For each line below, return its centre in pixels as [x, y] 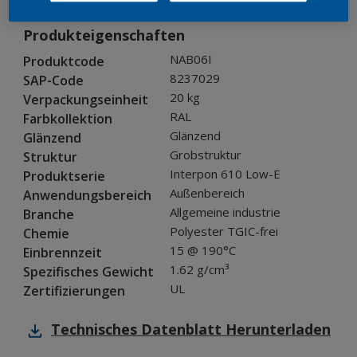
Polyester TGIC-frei [224, 231]
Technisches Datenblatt [136, 330]
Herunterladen [278, 330]
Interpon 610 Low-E [225, 174]
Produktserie [64, 177]
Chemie [46, 234]
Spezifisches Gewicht [88, 272]
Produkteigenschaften [104, 35]
